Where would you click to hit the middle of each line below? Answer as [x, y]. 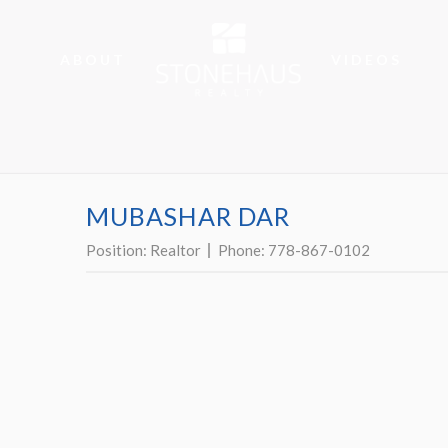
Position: [118, 250]
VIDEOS [366, 59]
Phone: [243, 250]
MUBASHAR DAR [188, 216]
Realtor [175, 250]
